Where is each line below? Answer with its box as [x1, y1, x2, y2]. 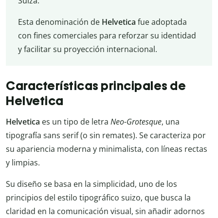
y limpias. [6, 157, 40, 168]
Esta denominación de [18, 16, 102, 27]
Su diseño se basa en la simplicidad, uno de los [6, 178, 177, 189]
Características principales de [6, 78, 186, 93]
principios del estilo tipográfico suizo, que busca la [6, 192, 191, 203]
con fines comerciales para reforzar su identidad [18, 30, 196, 41]
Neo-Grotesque [110, 116, 162, 127]
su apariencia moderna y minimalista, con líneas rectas [6, 143, 207, 154]
